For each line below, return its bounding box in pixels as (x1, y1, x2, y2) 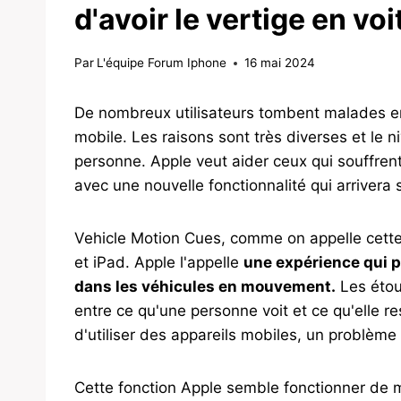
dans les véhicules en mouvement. (74, 277, 336, 296)
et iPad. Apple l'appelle (74, 253, 243, 272)
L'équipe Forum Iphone (97, 55, 227, 71)
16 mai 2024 (244, 55, 316, 71)
